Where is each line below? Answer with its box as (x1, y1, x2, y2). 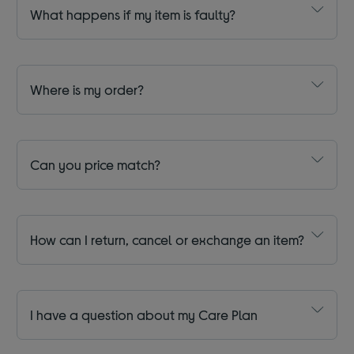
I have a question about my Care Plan (30, 306, 258, 324)
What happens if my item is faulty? (30, 6, 236, 24)
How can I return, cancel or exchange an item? (30, 231, 305, 249)
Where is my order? (30, 81, 145, 99)
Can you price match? (30, 156, 161, 174)
